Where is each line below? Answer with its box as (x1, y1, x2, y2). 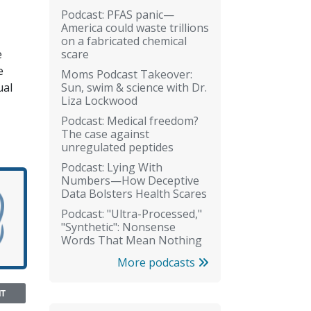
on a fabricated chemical (61, 33, 187, 49)
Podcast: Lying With (61, 159, 162, 175)
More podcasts (117, 254, 198, 270)
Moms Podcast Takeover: (61, 66, 192, 82)
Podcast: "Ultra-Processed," (61, 205, 202, 221)
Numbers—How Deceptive (61, 172, 199, 188)
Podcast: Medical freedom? (61, 112, 199, 128)
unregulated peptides (61, 139, 174, 155)
